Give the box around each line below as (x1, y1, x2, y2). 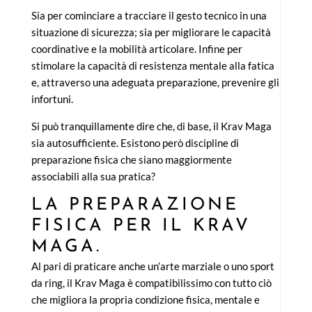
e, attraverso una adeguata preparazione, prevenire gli (31, 76, 279, 89)
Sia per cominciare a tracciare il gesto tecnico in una (31, 9, 267, 22)
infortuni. (31, 93, 73, 106)
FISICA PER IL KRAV (31, 217, 251, 235)
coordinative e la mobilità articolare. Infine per (31, 42, 242, 56)
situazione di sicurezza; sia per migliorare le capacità (31, 26, 271, 39)
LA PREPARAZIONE (31, 196, 239, 214)
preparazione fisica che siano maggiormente (31, 153, 232, 166)
